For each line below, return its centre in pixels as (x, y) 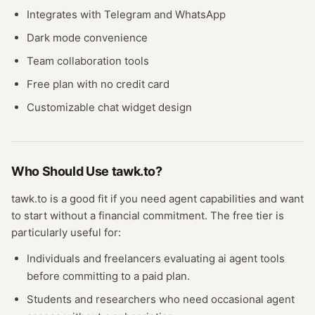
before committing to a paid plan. (108, 276)
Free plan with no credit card (98, 84)
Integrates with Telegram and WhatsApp (126, 14)
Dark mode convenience (87, 38)
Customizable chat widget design (109, 107)
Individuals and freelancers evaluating (122, 258)
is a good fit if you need (108, 199)
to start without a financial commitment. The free (134, 216)
